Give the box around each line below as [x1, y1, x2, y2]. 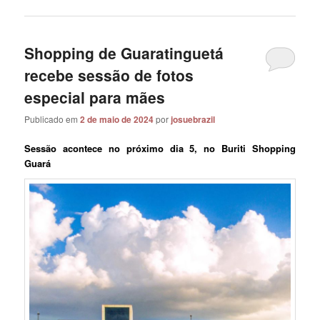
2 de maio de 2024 [80, 113, 154, 126]
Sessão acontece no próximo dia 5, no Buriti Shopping [24, 141, 296, 156]
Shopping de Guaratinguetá [24, 42, 224, 64]
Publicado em [24, 113, 81, 126]
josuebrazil [171, 113, 216, 126]
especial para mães [24, 86, 166, 109]
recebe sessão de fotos [24, 64, 194, 86]
